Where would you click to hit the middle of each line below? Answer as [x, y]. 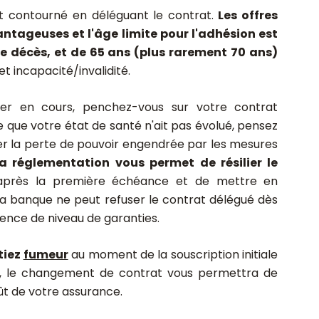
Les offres [246, 15]
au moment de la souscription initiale [173, 254]
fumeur [46, 254]
